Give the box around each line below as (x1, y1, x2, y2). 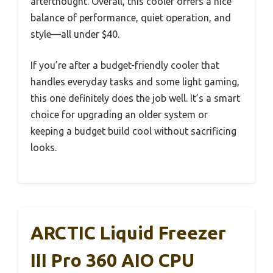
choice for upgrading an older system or (30, 108, 208, 120)
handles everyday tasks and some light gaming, (30, 76, 239, 87)
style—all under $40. (30, 28, 119, 40)
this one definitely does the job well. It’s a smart (30, 92, 240, 104)
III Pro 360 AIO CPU (30, 249, 194, 271)
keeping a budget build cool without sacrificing (30, 125, 236, 136)
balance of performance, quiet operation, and (30, 12, 231, 23)
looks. (30, 141, 57, 153)
